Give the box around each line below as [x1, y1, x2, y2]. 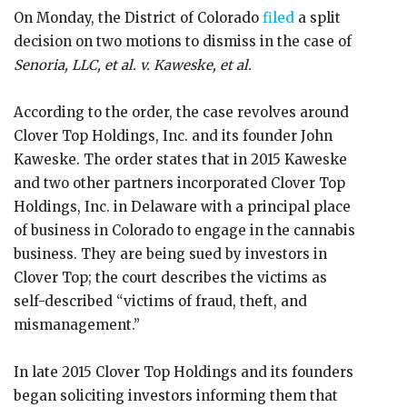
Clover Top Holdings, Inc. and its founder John [14, 127, 333, 144]
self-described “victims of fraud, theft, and [14, 293, 307, 310]
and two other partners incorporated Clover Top [14, 174, 345, 192]
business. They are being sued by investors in [14, 245, 327, 263]
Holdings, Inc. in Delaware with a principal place [14, 198, 351, 215]
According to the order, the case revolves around [14, 104, 349, 121]
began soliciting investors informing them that [14, 387, 338, 404]
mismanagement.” [14, 316, 140, 333]
